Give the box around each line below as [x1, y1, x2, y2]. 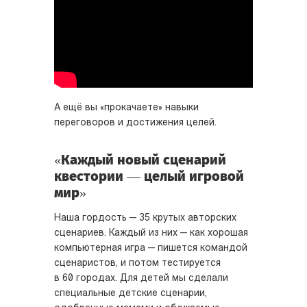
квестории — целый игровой [54, 168, 244, 184]
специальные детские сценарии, [54, 288, 207, 299]
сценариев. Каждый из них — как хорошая [54, 228, 248, 238]
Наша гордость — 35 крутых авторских [54, 213, 236, 223]
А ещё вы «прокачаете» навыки [54, 103, 199, 113]
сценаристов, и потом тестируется [54, 258, 221, 269]
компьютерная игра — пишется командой [54, 243, 247, 254]
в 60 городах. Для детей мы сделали [54, 273, 228, 284]
